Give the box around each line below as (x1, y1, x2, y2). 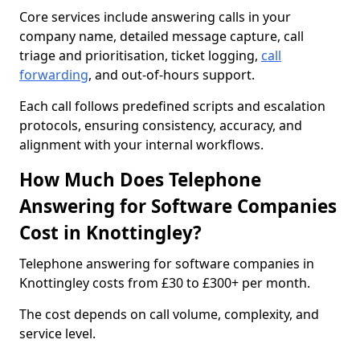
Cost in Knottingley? (19, 220, 202, 245)
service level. (19, 325, 96, 342)
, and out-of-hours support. (88, 66, 255, 84)
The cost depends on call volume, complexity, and (19, 305, 319, 323)
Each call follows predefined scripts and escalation (19, 97, 325, 115)
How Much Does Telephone (19, 167, 261, 192)
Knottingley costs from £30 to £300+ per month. (19, 274, 310, 292)
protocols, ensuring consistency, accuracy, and (19, 117, 302, 134)
